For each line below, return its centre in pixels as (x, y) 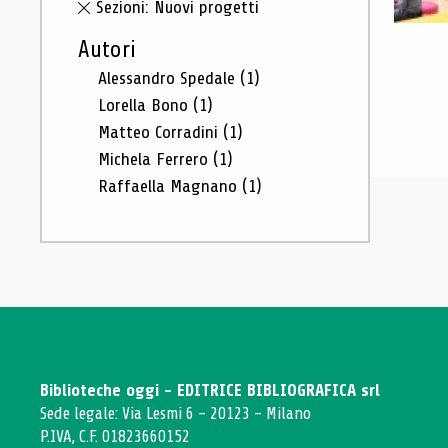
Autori (107, 50)
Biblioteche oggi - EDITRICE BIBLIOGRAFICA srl (210, 390)
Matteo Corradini (160, 132)
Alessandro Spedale (169, 78)
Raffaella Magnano (170, 186)
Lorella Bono (145, 105)
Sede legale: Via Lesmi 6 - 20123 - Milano (175, 413)
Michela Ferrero (155, 159)
